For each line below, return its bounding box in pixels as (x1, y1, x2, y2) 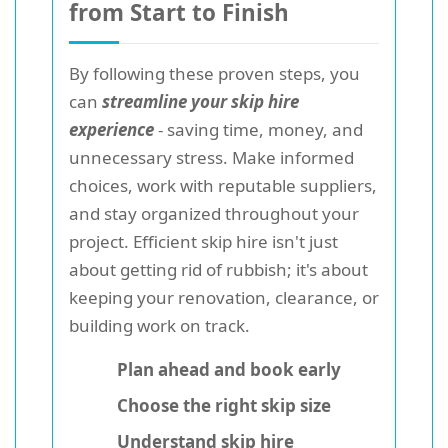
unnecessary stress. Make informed (69, 146, 354, 170)
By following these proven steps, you (69, 62, 360, 86)
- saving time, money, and (154, 118, 363, 142)
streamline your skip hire (102, 90, 299, 114)
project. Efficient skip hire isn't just (69, 230, 338, 254)
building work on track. (69, 314, 250, 338)
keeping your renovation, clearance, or (69, 286, 379, 310)
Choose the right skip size (117, 394, 331, 418)
